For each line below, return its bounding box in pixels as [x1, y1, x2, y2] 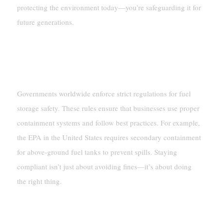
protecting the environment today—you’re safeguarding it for [17, 2, 201, 12]
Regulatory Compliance [17, 41, 106, 51]
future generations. [17, 17, 74, 27]
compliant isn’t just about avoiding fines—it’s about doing [17, 161, 192, 171]
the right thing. [17, 176, 62, 186]
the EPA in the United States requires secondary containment [17, 132, 201, 142]
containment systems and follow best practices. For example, [17, 117, 200, 127]
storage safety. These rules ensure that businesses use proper [17, 103, 200, 113]
